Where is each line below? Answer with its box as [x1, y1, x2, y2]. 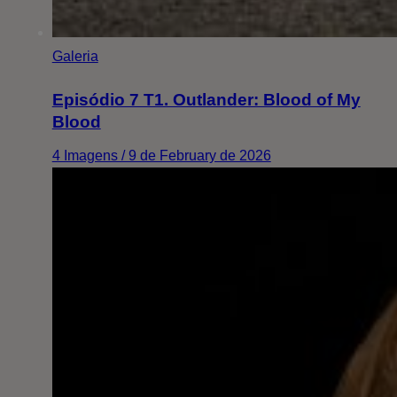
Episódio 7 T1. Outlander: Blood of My [51, 90, 361, 109]
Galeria [51, 49, 98, 65]
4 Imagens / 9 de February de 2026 [51, 147, 271, 163]
